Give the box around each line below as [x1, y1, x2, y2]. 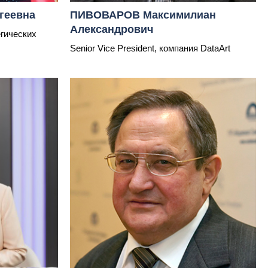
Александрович [70, 23, 153, 36]
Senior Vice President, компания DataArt [70, 43, 230, 54]
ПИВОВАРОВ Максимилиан [70, 9, 216, 22]
